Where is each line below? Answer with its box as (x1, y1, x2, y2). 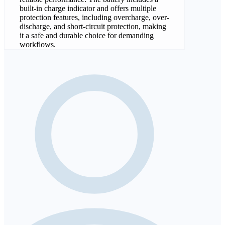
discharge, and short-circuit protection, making (20, 22, 166, 31)
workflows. (20, 40, 56, 49)
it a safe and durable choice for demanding (20, 31, 154, 40)
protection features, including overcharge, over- (20, 13, 169, 22)
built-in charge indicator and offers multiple (20, 4, 156, 13)
